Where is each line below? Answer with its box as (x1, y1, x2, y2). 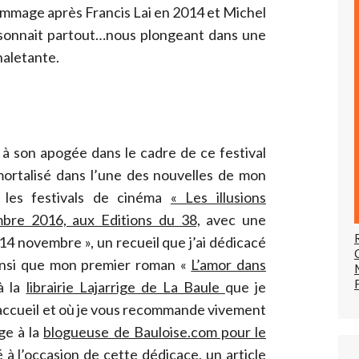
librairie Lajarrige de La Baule (26, 277, 225, 296)
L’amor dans (191, 255, 267, 273)
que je (224, 277, 267, 296)
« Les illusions (170, 188, 267, 206)
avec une (200, 210, 267, 228)
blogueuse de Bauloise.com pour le (43, 322, 267, 341)
